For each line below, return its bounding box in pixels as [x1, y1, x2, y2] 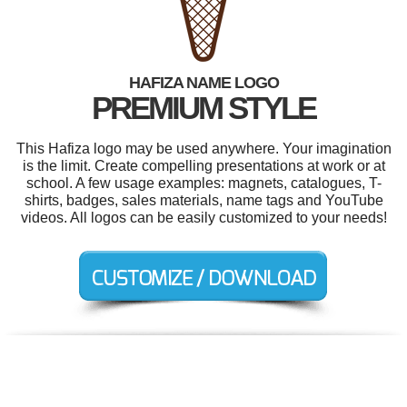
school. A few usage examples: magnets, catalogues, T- [25, 174, 382, 191]
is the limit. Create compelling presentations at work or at [22, 157, 385, 174]
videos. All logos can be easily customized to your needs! [20, 209, 387, 225]
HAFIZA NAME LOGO [128, 73, 279, 92]
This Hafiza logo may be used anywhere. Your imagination [15, 140, 392, 156]
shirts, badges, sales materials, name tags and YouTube [24, 192, 383, 208]
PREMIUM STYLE [92, 89, 315, 125]
